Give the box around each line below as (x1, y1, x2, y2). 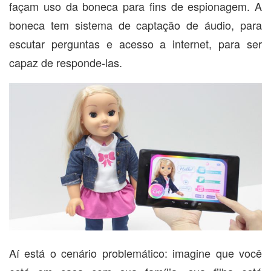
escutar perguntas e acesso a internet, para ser (9, 35, 262, 51)
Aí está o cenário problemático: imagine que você (9, 245, 262, 261)
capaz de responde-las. (9, 54, 122, 70)
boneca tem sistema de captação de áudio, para (9, 16, 262, 33)
